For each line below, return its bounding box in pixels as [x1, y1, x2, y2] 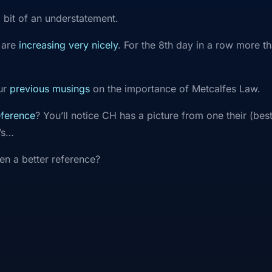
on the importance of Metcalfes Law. [90, 83, 260, 95]
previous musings [10, 83, 90, 95]
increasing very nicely [19, 39, 118, 51]
